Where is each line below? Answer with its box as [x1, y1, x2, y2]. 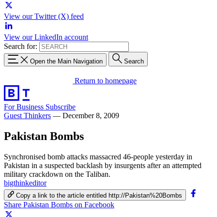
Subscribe [46, 102, 76, 111]
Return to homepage [75, 76, 137, 85]
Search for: [4, 42, 37, 50]
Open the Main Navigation [30, 57, 103, 65]
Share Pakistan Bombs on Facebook [4, 200, 114, 209]
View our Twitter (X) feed [4, 12, 84, 20]
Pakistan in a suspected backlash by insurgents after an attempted [4, 161, 201, 170]
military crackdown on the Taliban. [4, 170, 110, 178]
